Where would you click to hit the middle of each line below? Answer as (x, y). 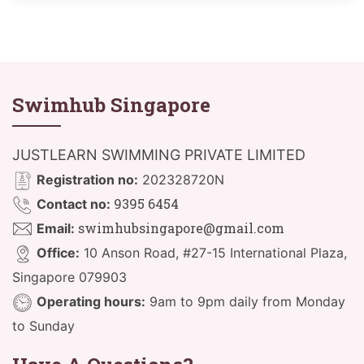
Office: (58, 253)
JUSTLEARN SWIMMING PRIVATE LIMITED (159, 155)
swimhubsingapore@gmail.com (180, 228)
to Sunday (43, 326)
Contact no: (74, 204)
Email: (56, 229)
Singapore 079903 (69, 277)
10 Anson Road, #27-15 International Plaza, (213, 253)
